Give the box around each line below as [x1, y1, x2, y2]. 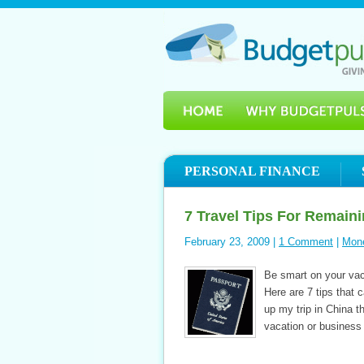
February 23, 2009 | [184, 236, 279, 248]
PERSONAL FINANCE [184, 164, 320, 178]
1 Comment [279, 236, 333, 248]
